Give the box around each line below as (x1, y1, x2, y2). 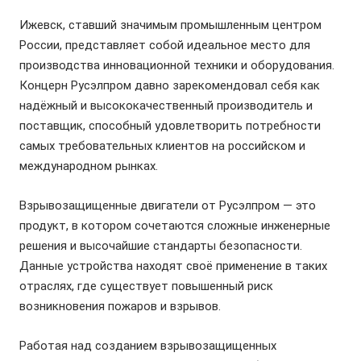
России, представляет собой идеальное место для (19, 38, 310, 52)
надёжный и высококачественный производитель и (19, 98, 313, 113)
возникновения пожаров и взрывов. (19, 299, 221, 313)
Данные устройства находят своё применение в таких (19, 259, 327, 273)
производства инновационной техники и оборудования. (19, 58, 334, 73)
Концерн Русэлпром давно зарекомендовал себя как (19, 78, 320, 93)
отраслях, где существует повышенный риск (19, 279, 273, 293)
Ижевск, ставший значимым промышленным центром (19, 18, 322, 32)
